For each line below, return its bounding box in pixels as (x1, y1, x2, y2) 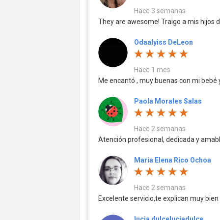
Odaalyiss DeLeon (134, 38, 193, 46)
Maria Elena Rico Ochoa (134, 156, 211, 164)
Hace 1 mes (134, 65, 170, 74)
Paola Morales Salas (134, 97, 202, 105)
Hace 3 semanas (134, 6, 186, 15)
